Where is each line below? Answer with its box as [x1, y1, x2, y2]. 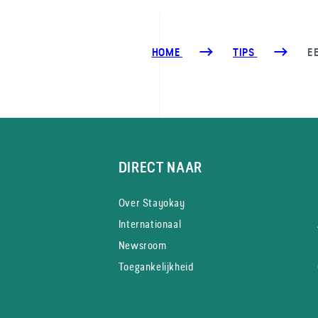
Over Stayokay [118, 194, 185, 210]
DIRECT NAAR [118, 158, 203, 176]
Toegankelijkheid [118, 258, 194, 274]
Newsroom [118, 237, 167, 253]
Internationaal [118, 216, 182, 231]
